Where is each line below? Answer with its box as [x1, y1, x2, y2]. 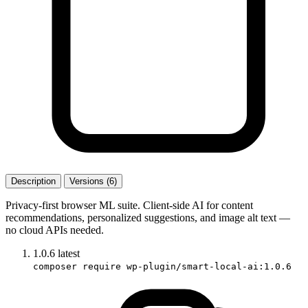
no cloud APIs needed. [5, 223, 104, 236]
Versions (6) [69, 175, 117, 186]
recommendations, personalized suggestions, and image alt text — [5, 211, 290, 223]
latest [58, 247, 80, 259]
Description [11, 175, 56, 186]
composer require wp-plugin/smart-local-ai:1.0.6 [33, 261, 291, 272]
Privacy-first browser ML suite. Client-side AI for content [5, 199, 253, 211]
